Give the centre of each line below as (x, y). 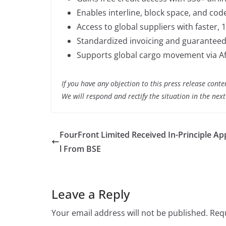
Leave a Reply (91, 194)
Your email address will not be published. (130, 213)
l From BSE (80, 149)
